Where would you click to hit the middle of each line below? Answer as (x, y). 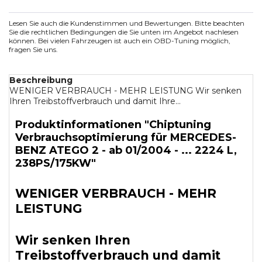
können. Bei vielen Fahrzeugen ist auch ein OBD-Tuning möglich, (120, 41)
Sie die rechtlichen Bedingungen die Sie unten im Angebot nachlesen (124, 32)
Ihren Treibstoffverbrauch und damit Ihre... (95, 101)
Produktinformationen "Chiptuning (113, 125)
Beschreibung (41, 80)
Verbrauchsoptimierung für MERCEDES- (126, 137)
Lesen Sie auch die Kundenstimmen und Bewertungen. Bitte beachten (127, 23)
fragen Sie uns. (33, 49)
